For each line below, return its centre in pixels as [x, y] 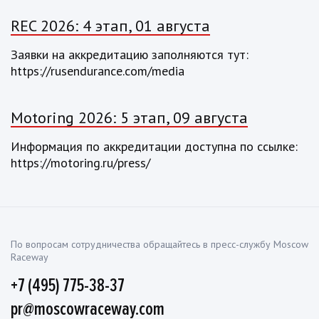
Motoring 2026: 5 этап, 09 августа [129, 117]
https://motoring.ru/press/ [80, 163]
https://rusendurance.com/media [98, 71]
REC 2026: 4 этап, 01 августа [110, 26]
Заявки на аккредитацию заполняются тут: [130, 54]
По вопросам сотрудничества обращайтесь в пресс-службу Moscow [159, 244]
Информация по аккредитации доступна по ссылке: [154, 146]
